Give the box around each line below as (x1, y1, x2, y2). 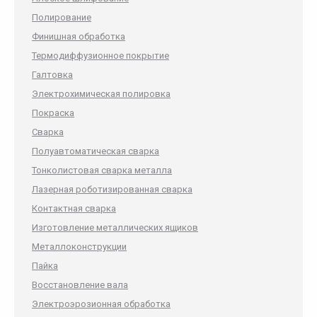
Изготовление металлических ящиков (32, 222, 198, 233)
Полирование (32, 12, 91, 23)
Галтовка (32, 69, 73, 80)
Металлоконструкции (32, 241, 127, 252)
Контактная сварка (32, 203, 116, 214)
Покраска (32, 108, 74, 118)
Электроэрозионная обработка (32, 299, 171, 309)
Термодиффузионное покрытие (32, 50, 169, 61)
